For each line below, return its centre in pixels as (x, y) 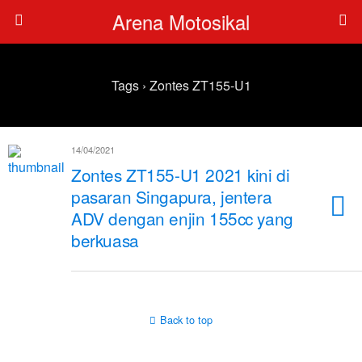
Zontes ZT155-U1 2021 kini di (181, 175)
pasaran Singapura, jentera (172, 196)
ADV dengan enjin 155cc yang (182, 218)
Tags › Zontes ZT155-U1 (181, 85)
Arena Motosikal (181, 21)
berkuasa (105, 240)
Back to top (186, 320)
